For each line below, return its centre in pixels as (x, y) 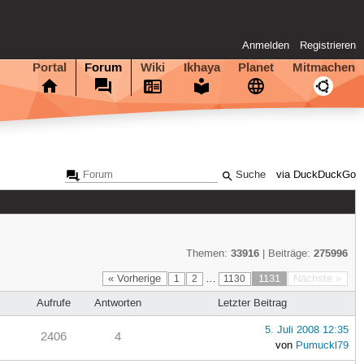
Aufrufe (54, 303)
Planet (256, 67)
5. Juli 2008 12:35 (306, 329)
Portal (49, 67)
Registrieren (328, 46)
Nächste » (318, 278)
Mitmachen (323, 67)
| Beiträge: (286, 254)
